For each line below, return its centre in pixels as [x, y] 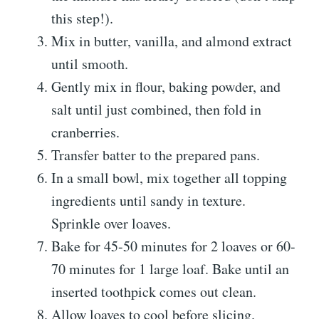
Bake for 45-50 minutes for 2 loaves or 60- [173, 246]
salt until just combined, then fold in [156, 109]
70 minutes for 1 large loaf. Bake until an [170, 268]
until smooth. [90, 63]
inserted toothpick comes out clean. [154, 291]
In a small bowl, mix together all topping [169, 177]
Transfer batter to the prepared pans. [156, 155]
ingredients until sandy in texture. [148, 200]
